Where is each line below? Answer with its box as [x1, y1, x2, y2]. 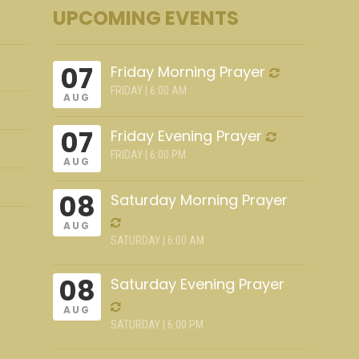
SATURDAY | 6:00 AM [111, 234, 205, 247]
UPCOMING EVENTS [52, 5, 239, 31]
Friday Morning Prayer [111, 62, 266, 82]
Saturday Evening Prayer [111, 274, 285, 294]
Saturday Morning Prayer [111, 190, 288, 210]
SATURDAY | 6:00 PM [111, 318, 204, 331]
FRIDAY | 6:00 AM [111, 84, 188, 97]
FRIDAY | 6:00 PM [111, 148, 187, 161]
